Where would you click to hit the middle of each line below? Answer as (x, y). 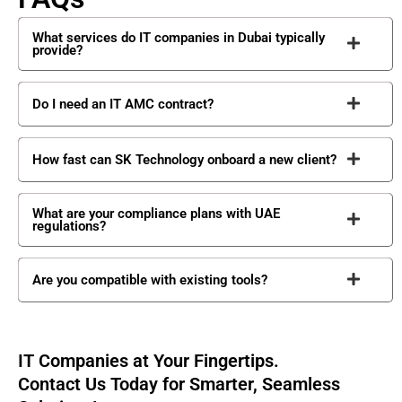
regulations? (69, 226)
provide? (57, 50)
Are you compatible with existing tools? (150, 280)
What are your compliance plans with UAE (156, 213)
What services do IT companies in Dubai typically (179, 37)
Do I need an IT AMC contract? (123, 104)
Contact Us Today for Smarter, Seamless (179, 384)
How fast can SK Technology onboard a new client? (184, 159)
